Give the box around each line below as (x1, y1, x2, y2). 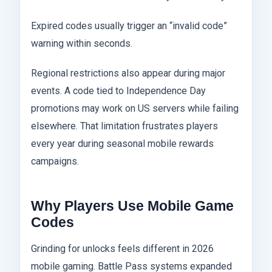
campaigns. (31, 155, 79, 168)
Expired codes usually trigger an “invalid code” (31, 20, 227, 32)
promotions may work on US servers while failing (31, 103, 239, 115)
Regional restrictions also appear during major (31, 67, 225, 80)
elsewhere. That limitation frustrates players (31, 120, 218, 132)
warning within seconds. (31, 38, 132, 50)
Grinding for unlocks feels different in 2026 (31, 243, 214, 255)
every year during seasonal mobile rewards (31, 138, 214, 150)
